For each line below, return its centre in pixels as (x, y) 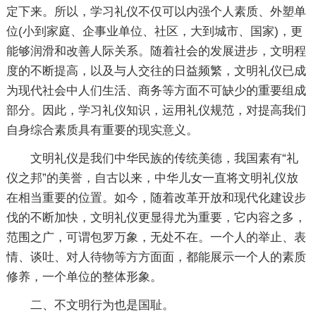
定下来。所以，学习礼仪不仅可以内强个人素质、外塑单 (156, 11)
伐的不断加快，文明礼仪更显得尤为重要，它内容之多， (156, 217)
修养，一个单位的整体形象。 (84, 276)
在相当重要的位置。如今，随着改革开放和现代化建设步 (156, 197)
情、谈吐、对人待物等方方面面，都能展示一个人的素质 (156, 257)
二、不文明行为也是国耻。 (102, 305)
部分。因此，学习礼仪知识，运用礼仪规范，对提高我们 (156, 110)
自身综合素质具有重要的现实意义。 (102, 130)
